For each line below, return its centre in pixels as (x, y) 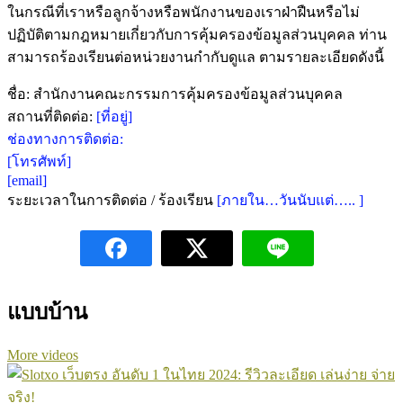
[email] (27, 180)
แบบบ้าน (47, 312)
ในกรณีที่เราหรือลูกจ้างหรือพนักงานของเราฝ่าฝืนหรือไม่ (184, 12)
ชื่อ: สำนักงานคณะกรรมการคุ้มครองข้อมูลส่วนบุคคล (175, 94)
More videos (43, 354)
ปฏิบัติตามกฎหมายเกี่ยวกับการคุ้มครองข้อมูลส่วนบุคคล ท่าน (197, 34)
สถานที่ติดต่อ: (52, 116)
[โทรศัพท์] (39, 161)
